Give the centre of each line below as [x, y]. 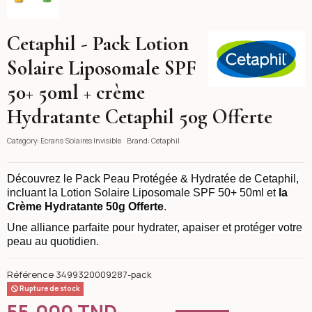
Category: [23, 140]
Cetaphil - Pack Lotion [97, 44]
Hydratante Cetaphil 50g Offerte [139, 117]
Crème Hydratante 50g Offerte [85, 206]
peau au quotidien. [53, 241]
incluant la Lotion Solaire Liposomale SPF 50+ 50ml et [141, 192]
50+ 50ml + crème [76, 93]
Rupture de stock [49, 289]
